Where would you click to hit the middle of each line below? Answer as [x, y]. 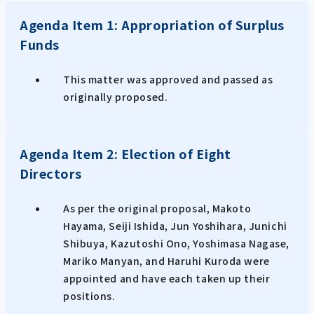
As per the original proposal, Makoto [157, 208]
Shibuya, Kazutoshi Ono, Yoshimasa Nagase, [176, 243]
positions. [89, 295]
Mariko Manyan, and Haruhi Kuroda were [166, 260]
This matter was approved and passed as [168, 79]
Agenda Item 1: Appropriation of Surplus [152, 24]
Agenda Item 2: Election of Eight [125, 153]
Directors [51, 173]
